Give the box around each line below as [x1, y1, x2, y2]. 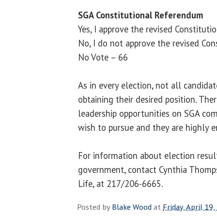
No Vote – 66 [78, 51, 128, 63]
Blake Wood [112, 201, 152, 212]
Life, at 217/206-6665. [78, 177, 163, 189]
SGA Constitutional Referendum [78, 9, 205, 21]
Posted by [77, 201, 112, 212]
